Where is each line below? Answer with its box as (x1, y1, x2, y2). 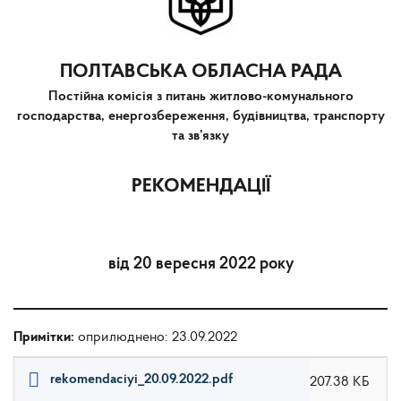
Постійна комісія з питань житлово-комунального (47, 89, 354, 104)
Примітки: (13, 329, 78, 345)
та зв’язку (172, 128, 229, 143)
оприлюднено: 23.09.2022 (78, 329, 237, 345)
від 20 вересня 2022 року (107, 255, 294, 273)
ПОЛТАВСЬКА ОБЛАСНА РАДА (59, 61, 342, 82)
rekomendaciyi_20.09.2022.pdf (50, 371, 233, 387)
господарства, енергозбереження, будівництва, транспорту (16, 108, 385, 124)
